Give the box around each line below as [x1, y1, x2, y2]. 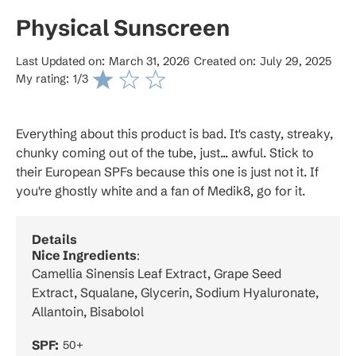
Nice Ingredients [32, 246, 137, 263]
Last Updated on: [16, 53, 105, 68]
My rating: [16, 72, 69, 87]
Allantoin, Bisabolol [32, 303, 144, 319]
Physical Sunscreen [16, 14, 230, 41]
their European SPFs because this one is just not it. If [16, 163, 319, 180]
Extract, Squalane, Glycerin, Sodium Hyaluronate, [32, 284, 319, 300]
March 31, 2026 [109, 53, 190, 68]
